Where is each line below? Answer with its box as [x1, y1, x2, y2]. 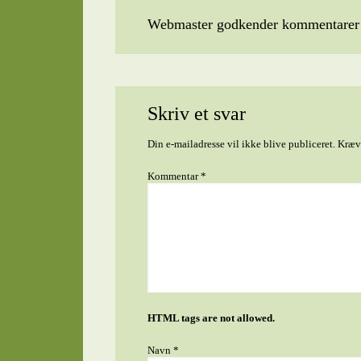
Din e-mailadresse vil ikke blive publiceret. [147, 138, 335, 150]
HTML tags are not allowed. [147, 312, 275, 324]
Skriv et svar [147, 103, 246, 124]
